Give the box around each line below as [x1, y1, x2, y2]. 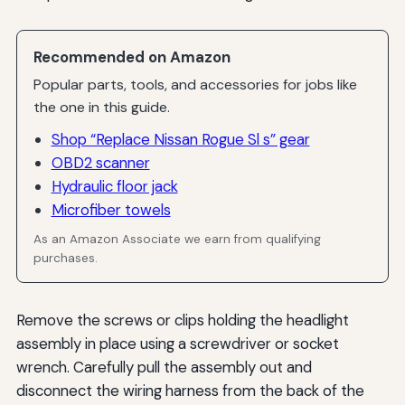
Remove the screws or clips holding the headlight [15, 310, 349, 331]
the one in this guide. [33, 98, 171, 118]
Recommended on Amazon [33, 46, 231, 67]
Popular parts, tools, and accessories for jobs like [33, 75, 358, 95]
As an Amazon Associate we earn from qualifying [33, 231, 322, 248]
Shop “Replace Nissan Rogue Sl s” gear [51, 128, 310, 149]
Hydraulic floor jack [51, 175, 178, 196]
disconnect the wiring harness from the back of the [15, 381, 364, 401]
